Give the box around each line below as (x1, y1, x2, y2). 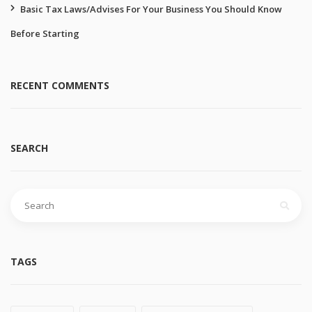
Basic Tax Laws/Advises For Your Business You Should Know (20, 3, 282, 15)
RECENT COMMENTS (10, 79, 109, 92)
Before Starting (10, 27, 79, 40)
